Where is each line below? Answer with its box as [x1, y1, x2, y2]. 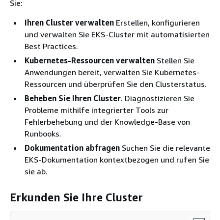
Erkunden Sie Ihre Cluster [10, 191, 143, 204]
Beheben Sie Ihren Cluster [25, 93, 121, 103]
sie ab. [25, 166, 48, 176]
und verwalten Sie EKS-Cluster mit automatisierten [25, 29, 210, 39]
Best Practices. [25, 41, 78, 51]
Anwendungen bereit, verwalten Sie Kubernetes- [25, 67, 200, 77]
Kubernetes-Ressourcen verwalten [25, 55, 155, 65]
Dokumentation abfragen [25, 143, 120, 153]
